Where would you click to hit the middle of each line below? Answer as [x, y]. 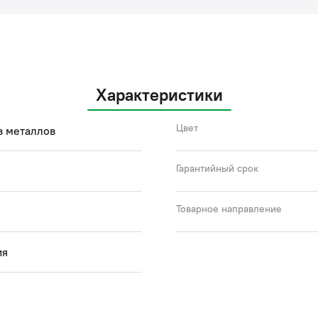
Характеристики [159, 94]
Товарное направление [229, 209]
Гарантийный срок [217, 168]
